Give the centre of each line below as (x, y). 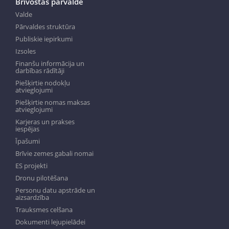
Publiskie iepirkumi (44, 39)
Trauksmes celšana (44, 210)
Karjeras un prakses (45, 122)
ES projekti (31, 166)
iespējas (27, 129)
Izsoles (25, 51)
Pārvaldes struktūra (45, 27)
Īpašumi (27, 141)
